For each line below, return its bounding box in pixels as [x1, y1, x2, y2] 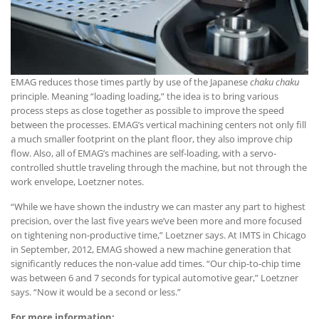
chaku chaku [250, 75, 299, 88]
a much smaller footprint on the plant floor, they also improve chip [11, 132, 293, 145]
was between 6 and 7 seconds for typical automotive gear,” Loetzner [11, 271, 298, 284]
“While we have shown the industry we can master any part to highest [11, 199, 305, 213]
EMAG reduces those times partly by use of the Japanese [11, 75, 250, 88]
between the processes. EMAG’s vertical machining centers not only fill [11, 117, 306, 131]
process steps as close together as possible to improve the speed [11, 103, 284, 117]
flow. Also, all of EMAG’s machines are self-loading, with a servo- [11, 146, 276, 159]
